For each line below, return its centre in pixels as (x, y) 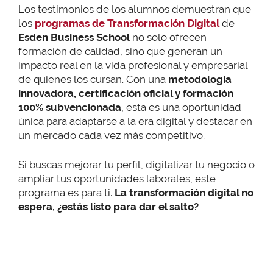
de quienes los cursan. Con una (93, 79)
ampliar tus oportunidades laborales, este (117, 179)
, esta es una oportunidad (181, 107)
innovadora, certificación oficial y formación (126, 93)
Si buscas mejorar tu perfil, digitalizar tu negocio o (136, 165)
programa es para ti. (65, 193)
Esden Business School (74, 37)
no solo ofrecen (168, 37)
